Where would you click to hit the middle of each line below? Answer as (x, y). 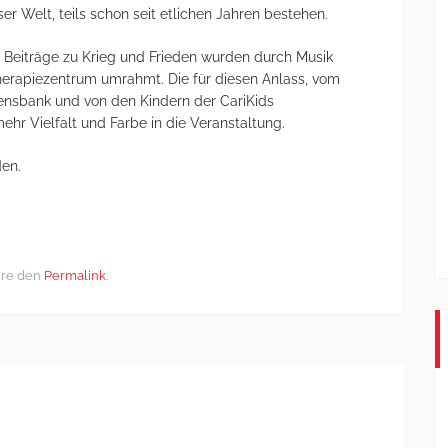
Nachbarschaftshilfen (208, 414)
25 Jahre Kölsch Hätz (215, 386)
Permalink (75, 275)
